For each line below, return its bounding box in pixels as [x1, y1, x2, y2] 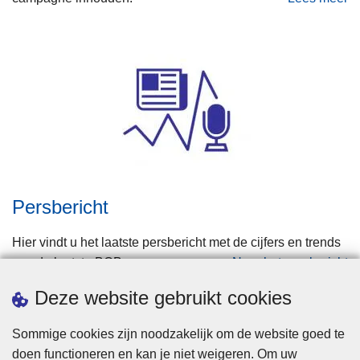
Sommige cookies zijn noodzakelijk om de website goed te [12, 327, 345, 341]
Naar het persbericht [232, 256, 348, 270]
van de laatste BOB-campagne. [12, 256, 193, 270]
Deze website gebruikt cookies [35, 287, 292, 309]
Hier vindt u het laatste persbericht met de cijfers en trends [12, 235, 341, 250]
